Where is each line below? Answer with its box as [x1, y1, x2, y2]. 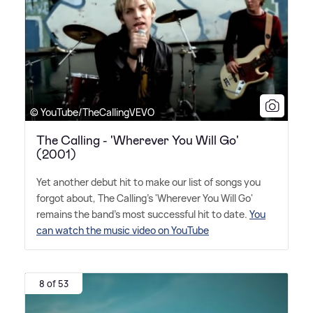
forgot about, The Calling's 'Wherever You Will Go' [36, 191, 253, 205]
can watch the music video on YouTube [36, 224, 209, 238]
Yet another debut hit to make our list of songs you [36, 175, 261, 189]
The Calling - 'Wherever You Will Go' [36, 132, 239, 150]
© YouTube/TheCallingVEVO [30, 105, 154, 119]
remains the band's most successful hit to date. [36, 208, 249, 221]
